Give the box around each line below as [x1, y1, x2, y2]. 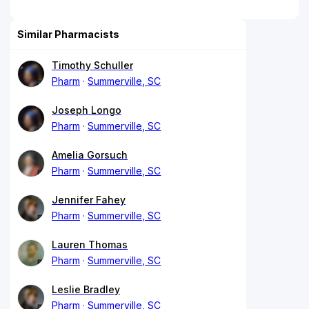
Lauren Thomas [52, 238, 128, 250]
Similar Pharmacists [17, 28, 119, 40]
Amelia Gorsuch [52, 148, 128, 161]
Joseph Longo [52, 103, 121, 116]
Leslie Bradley [52, 283, 120, 295]
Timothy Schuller [52, 59, 133, 71]
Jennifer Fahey [52, 193, 126, 206]
